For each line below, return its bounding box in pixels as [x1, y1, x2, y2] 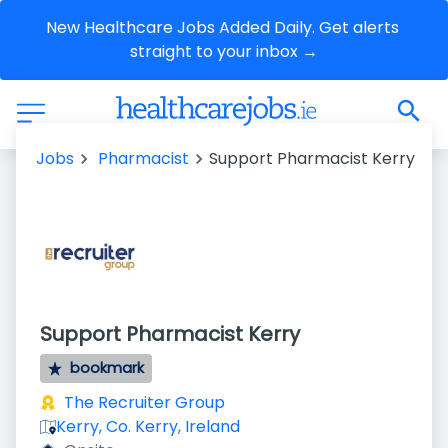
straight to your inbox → [130, 40, 318, 63]
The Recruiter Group [64, 391, 225, 414]
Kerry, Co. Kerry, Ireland [56, 415, 240, 438]
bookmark [70, 358, 145, 378]
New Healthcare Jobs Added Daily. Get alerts [45, 16, 399, 39]
